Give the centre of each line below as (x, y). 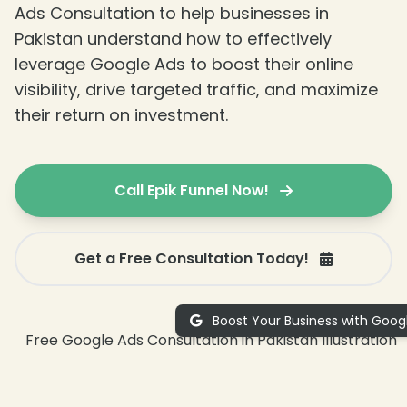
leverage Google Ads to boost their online (184, 64)
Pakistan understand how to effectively (173, 38)
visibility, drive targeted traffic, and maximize (196, 89)
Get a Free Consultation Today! (192, 258)
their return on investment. (121, 114)
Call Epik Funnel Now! (192, 190)
